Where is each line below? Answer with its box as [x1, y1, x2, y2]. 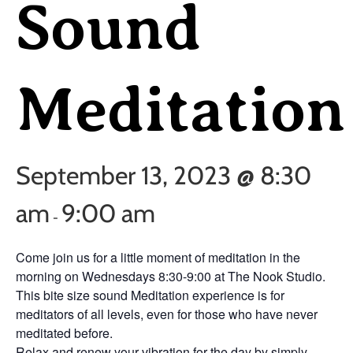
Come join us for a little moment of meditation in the [16, 248, 300, 267]
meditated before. [16, 324, 113, 343]
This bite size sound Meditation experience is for [16, 286, 284, 305]
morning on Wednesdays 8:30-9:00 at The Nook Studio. [16, 267, 325, 286]
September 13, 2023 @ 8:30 [16, 160, 311, 191]
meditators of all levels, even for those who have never [16, 305, 318, 324]
